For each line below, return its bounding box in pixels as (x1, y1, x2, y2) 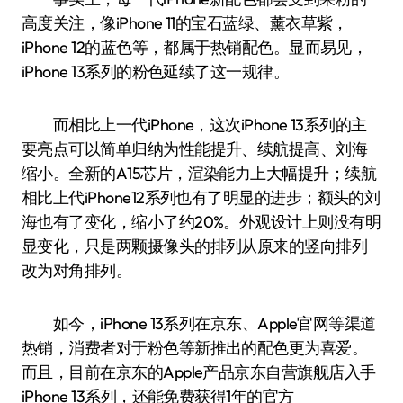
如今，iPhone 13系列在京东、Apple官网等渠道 (22, 313, 376, 334)
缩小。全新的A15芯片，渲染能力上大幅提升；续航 (22, 163, 377, 184)
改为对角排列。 (22, 260, 132, 281)
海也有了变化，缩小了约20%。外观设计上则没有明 (22, 211, 381, 232)
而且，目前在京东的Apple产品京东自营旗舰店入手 (22, 362, 376, 382)
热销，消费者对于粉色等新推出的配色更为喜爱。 (22, 337, 368, 358)
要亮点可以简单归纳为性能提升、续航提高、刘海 (22, 139, 368, 159)
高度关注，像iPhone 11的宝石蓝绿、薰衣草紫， (22, 13, 348, 33)
